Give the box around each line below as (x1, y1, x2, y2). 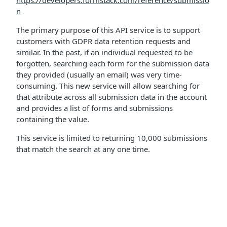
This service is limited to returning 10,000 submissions (16, 133, 207, 143)
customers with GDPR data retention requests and (16, 36, 191, 46)
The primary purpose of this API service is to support (16, 25, 200, 35)
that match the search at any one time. (16, 144, 150, 154)
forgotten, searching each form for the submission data (16, 58, 209, 68)
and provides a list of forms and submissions (16, 103, 173, 113)
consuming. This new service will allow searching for (16, 81, 200, 91)
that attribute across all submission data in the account (16, 92, 207, 102)
